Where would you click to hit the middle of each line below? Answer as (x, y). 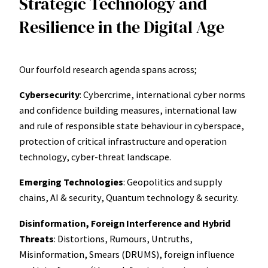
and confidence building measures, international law (128, 110)
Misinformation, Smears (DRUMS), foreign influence (127, 254)
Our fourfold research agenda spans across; (108, 69)
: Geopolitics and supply (173, 182)
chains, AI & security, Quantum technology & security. (129, 198)
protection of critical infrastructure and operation (123, 141)
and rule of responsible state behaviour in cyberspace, (132, 126)
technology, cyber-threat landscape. (95, 157)
